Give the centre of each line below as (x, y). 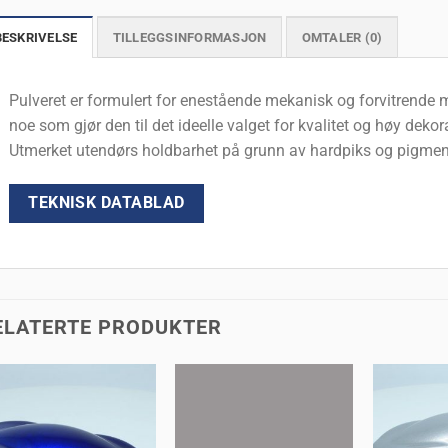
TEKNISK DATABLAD (106, 202)
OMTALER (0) (342, 38)
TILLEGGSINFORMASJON (189, 38)
